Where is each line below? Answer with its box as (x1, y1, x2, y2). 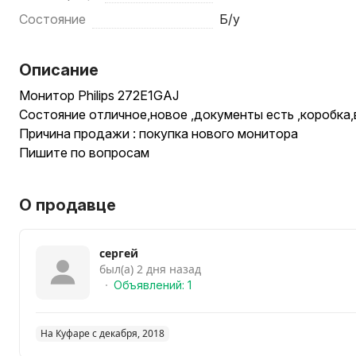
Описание (19, 60, 99, 79)
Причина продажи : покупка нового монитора (19, 126, 298, 141)
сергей (99, 246, 138, 261)
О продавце (19, 195, 116, 215)
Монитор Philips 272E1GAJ (19, 87, 179, 103)
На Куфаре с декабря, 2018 (41, 327, 164, 340)
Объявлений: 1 (114, 278, 192, 292)
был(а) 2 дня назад (99, 261, 201, 277)
